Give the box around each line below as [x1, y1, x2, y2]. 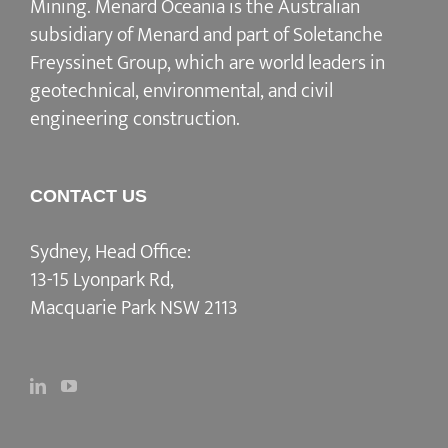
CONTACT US [30, 186, 147, 207]
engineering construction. [30, 102, 240, 137]
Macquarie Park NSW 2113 [30, 291, 238, 326]
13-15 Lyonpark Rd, [30, 263, 174, 298]
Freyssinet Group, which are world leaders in [30, 46, 385, 81]
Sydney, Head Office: [30, 235, 191, 270]
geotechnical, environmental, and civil [30, 74, 333, 109]
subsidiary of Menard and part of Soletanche [30, 18, 383, 53]
